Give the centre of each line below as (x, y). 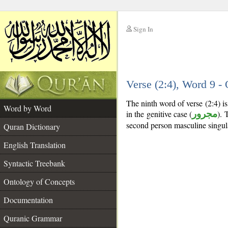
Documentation (28, 200)
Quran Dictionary (32, 126)
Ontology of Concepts (39, 181)
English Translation (35, 145)
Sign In (143, 29)
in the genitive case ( (159, 114)
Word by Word (27, 108)
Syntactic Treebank (34, 163)
